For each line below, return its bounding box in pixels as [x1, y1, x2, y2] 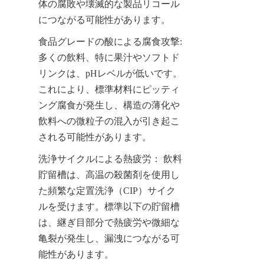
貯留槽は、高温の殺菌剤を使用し [38, 169, 180, 180]
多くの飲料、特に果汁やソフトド [38, 52, 180, 62]
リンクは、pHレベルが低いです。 [38, 68, 182, 78]
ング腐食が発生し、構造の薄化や [38, 100, 180, 110]
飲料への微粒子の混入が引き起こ [38, 115, 180, 126]
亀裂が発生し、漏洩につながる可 [38, 233, 180, 243]
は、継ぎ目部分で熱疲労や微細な [38, 217, 180, 227]
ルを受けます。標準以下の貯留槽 [38, 201, 180, 212]
